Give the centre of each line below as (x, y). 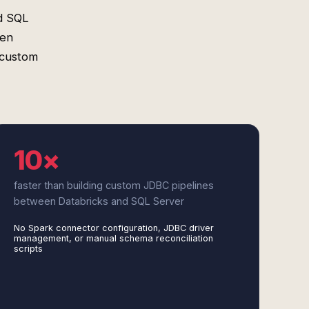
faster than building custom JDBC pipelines (113, 185)
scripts (28, 249)
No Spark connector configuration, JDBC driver (113, 228)
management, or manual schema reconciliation (113, 238)
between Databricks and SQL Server (99, 201)
